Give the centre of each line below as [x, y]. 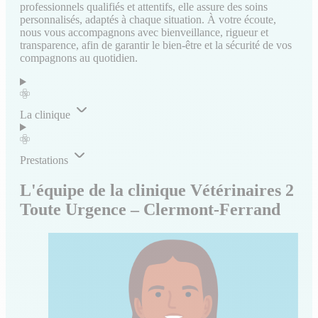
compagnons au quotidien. [79, 57]
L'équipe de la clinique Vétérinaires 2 [157, 190]
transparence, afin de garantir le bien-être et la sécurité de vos [156, 45]
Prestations [44, 160]
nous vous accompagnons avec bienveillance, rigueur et [144, 32]
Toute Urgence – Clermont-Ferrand [150, 209]
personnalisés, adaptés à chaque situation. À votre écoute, [148, 19]
